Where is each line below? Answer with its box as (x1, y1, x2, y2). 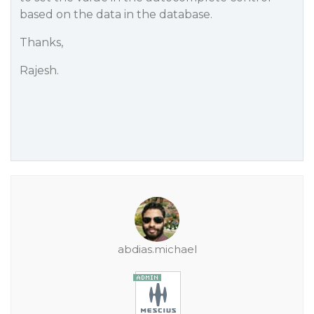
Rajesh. (20, 64, 59, 77)
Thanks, (20, 36, 63, 49)
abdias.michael (117, 243, 197, 256)
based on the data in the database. (20, 8, 212, 21)
